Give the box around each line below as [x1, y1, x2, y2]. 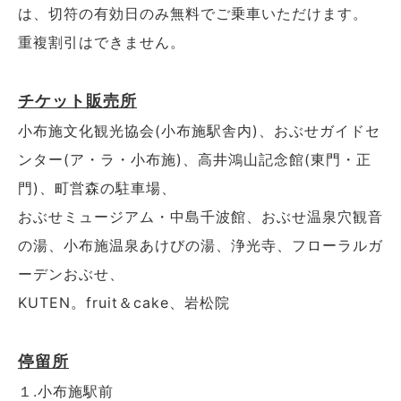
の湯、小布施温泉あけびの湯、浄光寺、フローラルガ [18, 236, 383, 255]
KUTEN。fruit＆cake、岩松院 [18, 294, 230, 312]
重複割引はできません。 [18, 33, 185, 52]
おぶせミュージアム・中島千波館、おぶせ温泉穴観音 [18, 208, 383, 226]
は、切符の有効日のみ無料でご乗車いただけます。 [18, 4, 368, 23]
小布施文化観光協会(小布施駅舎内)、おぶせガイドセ [18, 122, 380, 141]
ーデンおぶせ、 [18, 265, 124, 284]
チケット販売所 [18, 91, 137, 111]
